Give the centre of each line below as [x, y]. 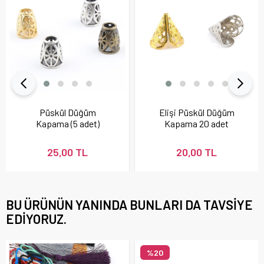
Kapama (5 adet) [67, 123]
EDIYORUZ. [36, 219]
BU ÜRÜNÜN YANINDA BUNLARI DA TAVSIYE [129, 204]
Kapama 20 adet [197, 123]
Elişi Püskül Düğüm [197, 112]
